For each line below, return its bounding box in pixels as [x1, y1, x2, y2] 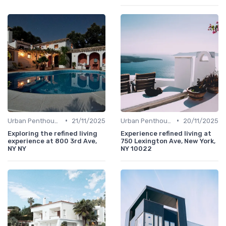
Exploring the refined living [8, 129, 97, 137]
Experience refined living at [121, 129, 211, 137]
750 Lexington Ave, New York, [121, 137, 215, 145]
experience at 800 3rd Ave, [8, 137, 97, 145]
